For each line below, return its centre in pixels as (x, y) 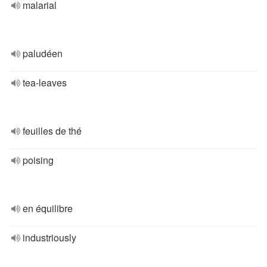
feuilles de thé (52, 131)
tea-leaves (45, 83)
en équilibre (48, 208)
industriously (49, 237)
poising (38, 160)
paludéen (43, 53)
